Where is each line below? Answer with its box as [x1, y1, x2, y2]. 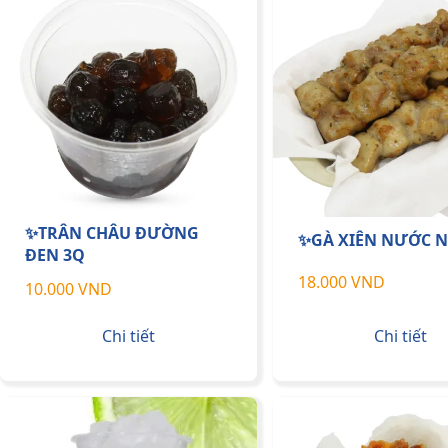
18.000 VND [297, 270, 385, 293]
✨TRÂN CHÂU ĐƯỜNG [25, 222, 199, 245]
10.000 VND [25, 278, 112, 301]
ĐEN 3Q [25, 244, 85, 267]
